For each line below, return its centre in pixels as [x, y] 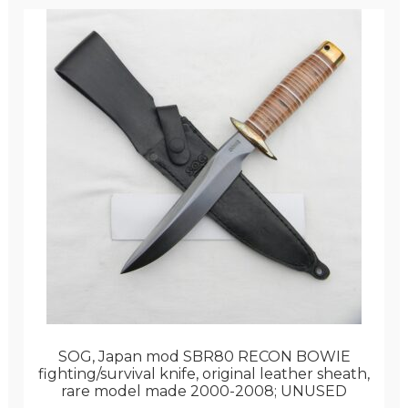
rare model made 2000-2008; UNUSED [204, 392]
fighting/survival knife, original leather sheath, [204, 374]
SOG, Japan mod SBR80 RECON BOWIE [204, 357]
